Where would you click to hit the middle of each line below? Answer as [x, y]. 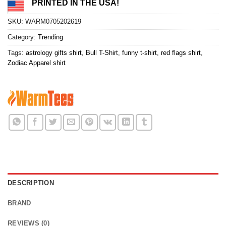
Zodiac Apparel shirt [37, 63]
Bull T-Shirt [102, 52]
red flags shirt [181, 52]
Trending [50, 37]
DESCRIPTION [31, 183]
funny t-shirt [139, 52]
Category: [23, 37]
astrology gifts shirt [54, 52]
